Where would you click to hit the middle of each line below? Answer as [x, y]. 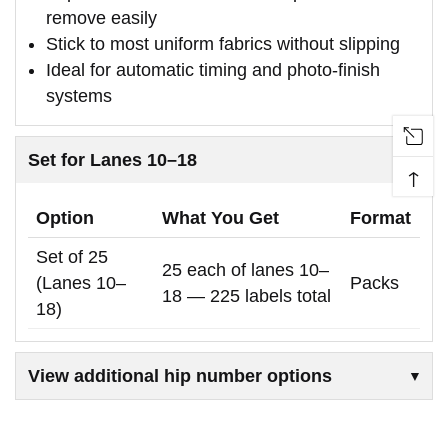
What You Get [220, 217]
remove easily [101, 17]
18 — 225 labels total [246, 295]
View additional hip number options [180, 375]
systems [79, 95]
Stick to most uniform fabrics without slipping [223, 43]
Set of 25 [72, 256]
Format [380, 217]
